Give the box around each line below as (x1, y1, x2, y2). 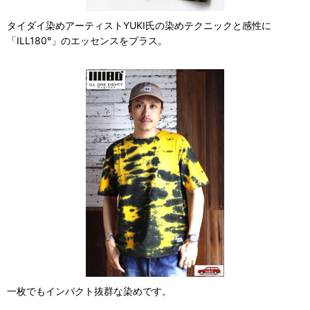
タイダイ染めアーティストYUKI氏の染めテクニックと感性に (7, 19, 271, 32)
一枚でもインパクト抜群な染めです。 (7, 285, 172, 298)
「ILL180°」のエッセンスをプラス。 (7, 35, 167, 47)
